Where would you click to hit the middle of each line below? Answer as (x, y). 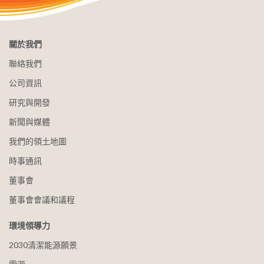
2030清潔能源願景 (43, 245)
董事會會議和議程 (42, 199)
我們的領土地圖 (38, 141)
